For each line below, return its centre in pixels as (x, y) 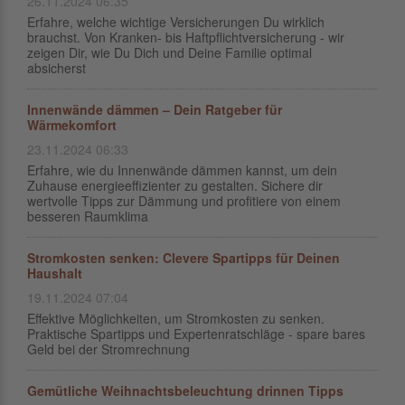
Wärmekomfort (72, 125)
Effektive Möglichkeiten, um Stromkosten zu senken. (176, 318)
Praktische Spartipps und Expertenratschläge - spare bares (196, 334)
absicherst (57, 68)
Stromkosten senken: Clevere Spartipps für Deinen (184, 258)
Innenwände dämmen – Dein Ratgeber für (155, 109)
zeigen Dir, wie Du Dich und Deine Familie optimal (170, 52)
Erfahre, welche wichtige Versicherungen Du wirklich (176, 22)
